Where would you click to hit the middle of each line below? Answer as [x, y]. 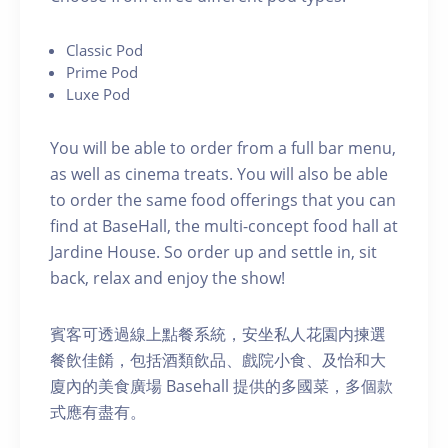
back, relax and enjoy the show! [167, 277]
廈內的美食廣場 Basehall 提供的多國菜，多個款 [221, 385]
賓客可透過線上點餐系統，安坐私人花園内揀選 [218, 333]
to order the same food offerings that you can [223, 199]
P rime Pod [102, 71]
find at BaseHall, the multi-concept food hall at [224, 225]
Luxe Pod [98, 93]
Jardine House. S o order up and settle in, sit [213, 251]
